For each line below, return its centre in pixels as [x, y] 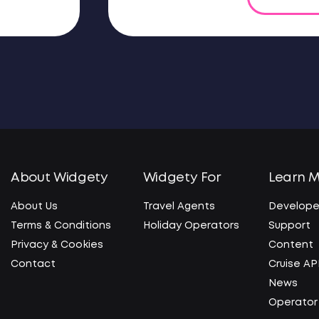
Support [290, 226]
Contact [33, 264]
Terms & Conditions [61, 226]
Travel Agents [179, 206]
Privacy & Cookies [57, 245]
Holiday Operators [191, 226]
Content [291, 245]
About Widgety [59, 178]
